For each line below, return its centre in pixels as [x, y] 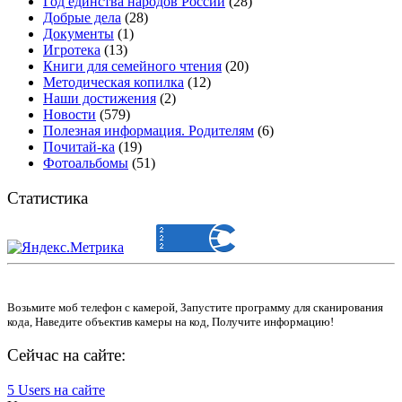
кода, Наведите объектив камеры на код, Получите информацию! [170, 321]
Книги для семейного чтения [132, 66]
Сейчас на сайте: [66, 355]
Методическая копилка [114, 82]
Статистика [48, 197]
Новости [70, 114]
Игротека [72, 49]
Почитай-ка [79, 146]
